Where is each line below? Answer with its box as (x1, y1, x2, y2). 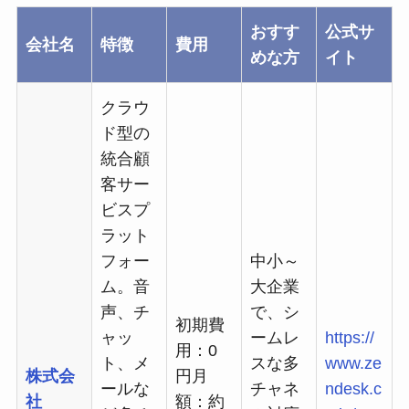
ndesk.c (324, 380, 382, 399)
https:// (324, 329, 374, 348)
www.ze (324, 354, 382, 373)
